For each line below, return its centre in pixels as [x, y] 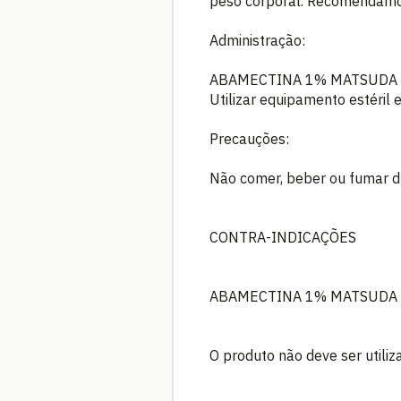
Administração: [257, 40]
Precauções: [249, 138]
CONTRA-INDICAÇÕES [283, 237]
